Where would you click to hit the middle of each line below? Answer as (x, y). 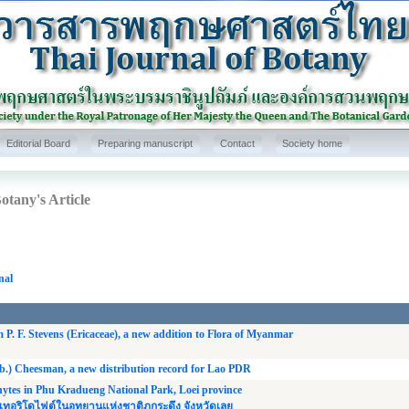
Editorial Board (38, 143)
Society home (312, 143)
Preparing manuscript (145, 143)
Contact (237, 143)
